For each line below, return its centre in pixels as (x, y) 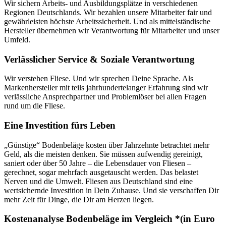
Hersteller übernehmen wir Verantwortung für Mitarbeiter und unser (112, 30)
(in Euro (197, 219)
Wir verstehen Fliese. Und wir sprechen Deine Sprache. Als (99, 79)
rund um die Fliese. (35, 106)
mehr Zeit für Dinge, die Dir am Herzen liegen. (79, 199)
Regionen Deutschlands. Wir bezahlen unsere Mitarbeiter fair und (108, 12)
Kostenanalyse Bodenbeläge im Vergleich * (92, 219)
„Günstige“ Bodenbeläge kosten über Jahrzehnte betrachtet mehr (107, 145)
